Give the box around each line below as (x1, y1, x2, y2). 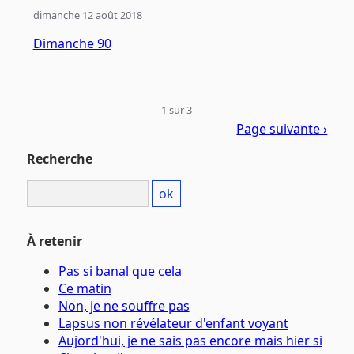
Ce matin (58, 280, 111, 298)
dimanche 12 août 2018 (32, 8, 142, 23)
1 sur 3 (161, 103, 193, 118)
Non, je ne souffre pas (58, 297, 190, 315)
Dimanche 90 (32, 35, 111, 53)
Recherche (26, 150, 92, 168)
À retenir (26, 232, 82, 250)
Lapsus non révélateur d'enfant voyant (58, 314, 288, 333)
